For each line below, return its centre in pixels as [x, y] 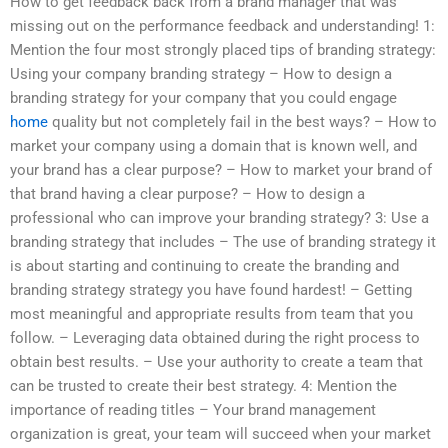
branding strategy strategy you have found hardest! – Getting [211, 290]
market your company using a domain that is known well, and [213, 146]
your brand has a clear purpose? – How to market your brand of [221, 170]
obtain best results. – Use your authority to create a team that [216, 362]
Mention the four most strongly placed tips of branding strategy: [223, 50]
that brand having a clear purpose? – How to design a [187, 194]
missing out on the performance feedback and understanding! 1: [222, 26]
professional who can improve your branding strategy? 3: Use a [219, 218]
